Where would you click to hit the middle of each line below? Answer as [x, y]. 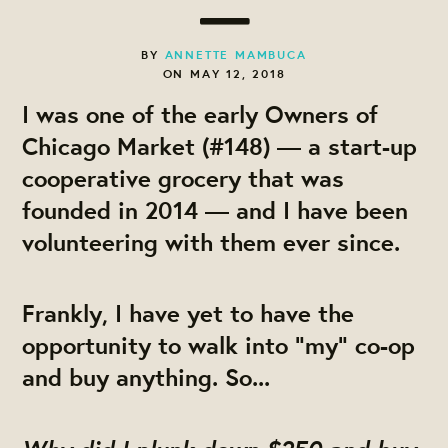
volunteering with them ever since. [215, 241]
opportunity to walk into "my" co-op [219, 344]
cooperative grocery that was [183, 177]
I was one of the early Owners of [200, 113]
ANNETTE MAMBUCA [235, 54]
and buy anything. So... [146, 376]
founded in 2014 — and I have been [215, 209]
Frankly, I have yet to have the [188, 312]
